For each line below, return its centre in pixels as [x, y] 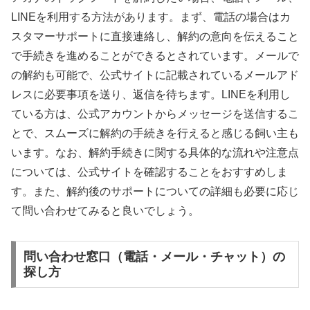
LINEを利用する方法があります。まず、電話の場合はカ [151, 17]
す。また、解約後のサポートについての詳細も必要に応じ [155, 192]
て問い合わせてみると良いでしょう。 [105, 211]
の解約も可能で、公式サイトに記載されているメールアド [155, 75]
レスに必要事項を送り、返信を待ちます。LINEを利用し [151, 95]
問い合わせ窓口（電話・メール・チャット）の [154, 257]
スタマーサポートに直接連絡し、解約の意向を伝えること [155, 37]
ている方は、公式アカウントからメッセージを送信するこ [155, 114]
